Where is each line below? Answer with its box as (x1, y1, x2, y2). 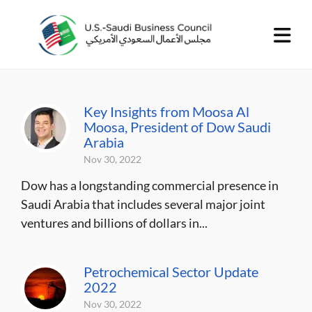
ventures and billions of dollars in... (21, 215, 208, 231)
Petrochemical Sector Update (84, 263, 258, 280)
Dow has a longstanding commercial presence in (21, 178, 279, 193)
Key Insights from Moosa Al (84, 103, 249, 120)
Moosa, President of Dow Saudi (84, 118, 271, 135)
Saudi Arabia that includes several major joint (21, 196, 265, 212)
